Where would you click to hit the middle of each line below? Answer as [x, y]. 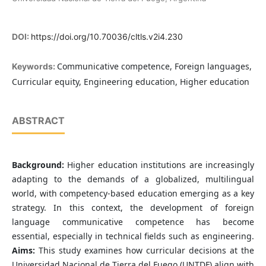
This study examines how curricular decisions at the [145, 251]
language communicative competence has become [133, 222]
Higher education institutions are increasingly [161, 165]
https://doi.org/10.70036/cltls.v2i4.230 [107, 37]
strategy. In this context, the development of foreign [133, 208]
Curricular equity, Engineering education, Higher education [130, 82]
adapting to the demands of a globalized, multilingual [133, 179]
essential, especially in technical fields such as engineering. [133, 236]
